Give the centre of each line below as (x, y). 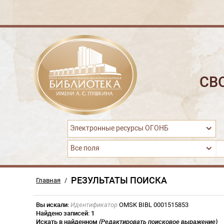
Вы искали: (53, 205)
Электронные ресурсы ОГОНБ (119, 128)
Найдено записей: (64, 213)
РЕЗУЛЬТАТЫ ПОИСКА (119, 180)
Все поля (85, 148)
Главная (48, 180)
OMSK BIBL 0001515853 (153, 205)
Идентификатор (94, 205)
